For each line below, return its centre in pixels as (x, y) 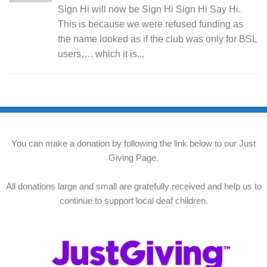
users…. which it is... (101, 54)
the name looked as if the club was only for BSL (157, 39)
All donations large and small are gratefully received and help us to (133, 186)
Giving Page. (133, 157)
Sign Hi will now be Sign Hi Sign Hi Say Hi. (149, 9)
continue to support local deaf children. (133, 200)
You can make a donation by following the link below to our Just (133, 143)
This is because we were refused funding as (150, 24)
